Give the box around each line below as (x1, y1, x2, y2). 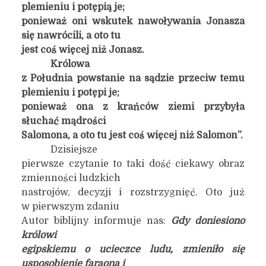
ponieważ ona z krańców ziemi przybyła (21, 102, 245, 112)
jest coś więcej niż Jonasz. (21, 45, 144, 55)
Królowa (50, 59, 90, 69)
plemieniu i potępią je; (21, 2, 125, 12)
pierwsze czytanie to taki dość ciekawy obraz (21, 159, 245, 169)
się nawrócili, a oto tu (21, 30, 121, 41)
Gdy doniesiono (171, 216, 245, 226)
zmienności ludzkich (21, 173, 121, 183)
